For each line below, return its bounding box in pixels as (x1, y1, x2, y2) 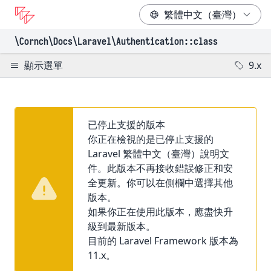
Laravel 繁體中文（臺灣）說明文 (88, 147, 229, 160)
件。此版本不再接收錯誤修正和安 (88, 162, 233, 175)
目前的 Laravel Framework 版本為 (88, 234, 238, 247)
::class (184, 35, 218, 47)
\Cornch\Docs (15, 35, 73, 47)
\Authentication (111, 35, 184, 47)
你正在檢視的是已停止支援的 (88, 132, 214, 146)
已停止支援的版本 (88, 118, 165, 131)
